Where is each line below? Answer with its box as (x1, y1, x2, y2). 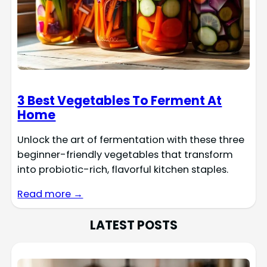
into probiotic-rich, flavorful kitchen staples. (17, 162, 229, 176)
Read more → (17, 187, 83, 201)
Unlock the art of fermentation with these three (17, 132, 245, 147)
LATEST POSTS (89, 216, 178, 234)
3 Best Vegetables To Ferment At (17, 91, 222, 109)
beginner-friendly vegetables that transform (17, 147, 234, 162)
